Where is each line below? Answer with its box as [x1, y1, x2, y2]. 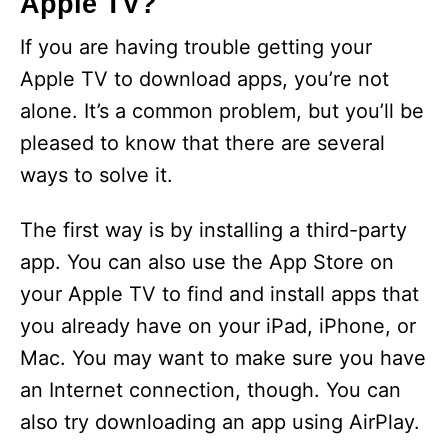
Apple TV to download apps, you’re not [20, 67, 389, 91]
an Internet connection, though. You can [20, 378, 401, 402]
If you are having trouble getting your [20, 35, 372, 59]
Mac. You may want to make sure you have [20, 346, 426, 370]
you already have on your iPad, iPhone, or [20, 314, 416, 338]
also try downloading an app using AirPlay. [20, 410, 420, 434]
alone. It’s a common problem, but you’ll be [20, 99, 424, 123]
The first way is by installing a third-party [20, 218, 407, 242]
